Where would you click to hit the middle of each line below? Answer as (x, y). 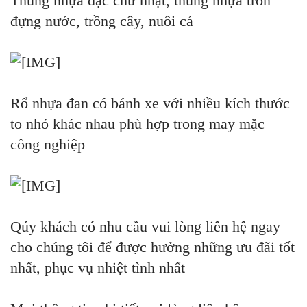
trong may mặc (219, 124)
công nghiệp (48, 145)
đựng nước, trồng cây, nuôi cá (102, 21)
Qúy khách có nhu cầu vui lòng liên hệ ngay (145, 227)
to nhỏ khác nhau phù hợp (92, 124)
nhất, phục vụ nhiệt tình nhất (98, 268)
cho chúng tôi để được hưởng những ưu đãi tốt (152, 247)
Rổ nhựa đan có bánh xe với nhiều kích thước (150, 103)
